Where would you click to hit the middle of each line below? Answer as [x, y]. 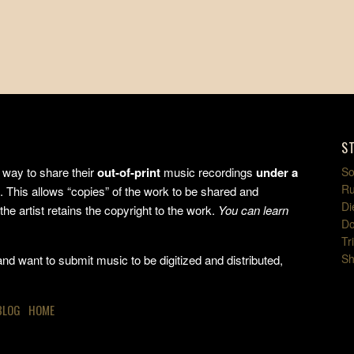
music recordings [209, 171]
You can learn [254, 209]
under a [277, 172]
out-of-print [129, 172]
